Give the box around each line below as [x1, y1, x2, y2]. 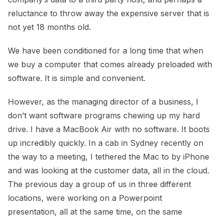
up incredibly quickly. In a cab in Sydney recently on [8, 138, 203, 148]
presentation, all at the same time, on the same [8, 207, 182, 217]
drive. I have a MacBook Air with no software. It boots [8, 124, 210, 135]
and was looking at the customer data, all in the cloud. [8, 165, 209, 176]
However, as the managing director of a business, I [8, 97, 198, 107]
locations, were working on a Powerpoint [8, 193, 162, 203]
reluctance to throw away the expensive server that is [8, 8, 209, 19]
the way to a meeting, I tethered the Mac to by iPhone [8, 152, 209, 162]
